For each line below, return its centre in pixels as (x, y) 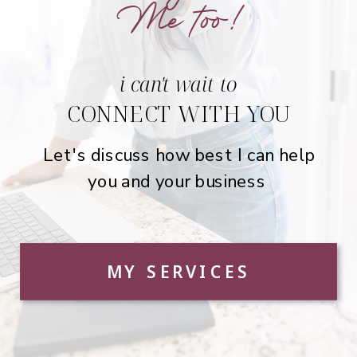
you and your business (179, 182)
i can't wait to (178, 84)
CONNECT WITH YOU (178, 113)
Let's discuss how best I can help (179, 155)
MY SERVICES (178, 271)
